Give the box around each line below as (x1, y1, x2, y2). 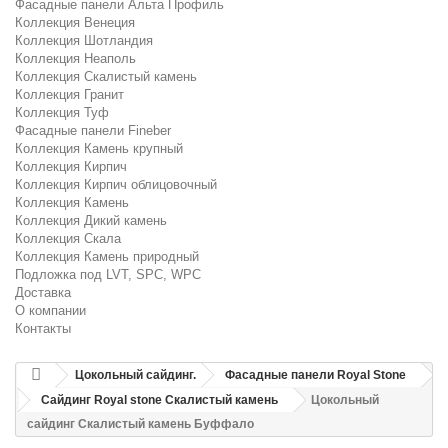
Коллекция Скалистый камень (15, 69, 197, 84)
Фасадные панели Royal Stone (225, 368, 406, 382)
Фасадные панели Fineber (15, 123, 171, 138)
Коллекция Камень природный (15, 249, 199, 264)
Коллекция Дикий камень (15, 213, 167, 228)
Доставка (15, 285, 71, 300)
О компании (15, 303, 86, 318)
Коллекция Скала (15, 231, 121, 246)
